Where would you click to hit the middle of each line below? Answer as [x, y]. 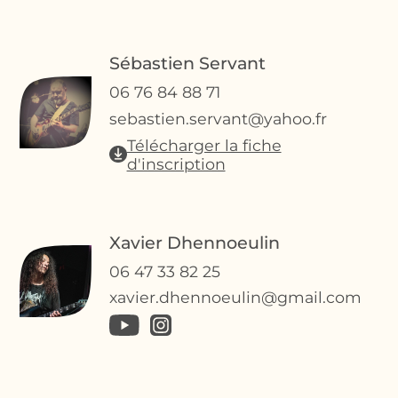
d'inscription [176, 163]
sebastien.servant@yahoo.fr [219, 118]
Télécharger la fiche [204, 145]
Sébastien [152, 64]
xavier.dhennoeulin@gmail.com [236, 298]
